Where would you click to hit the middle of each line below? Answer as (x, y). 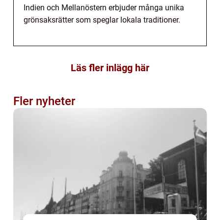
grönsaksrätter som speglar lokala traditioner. (102, 20)
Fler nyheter (44, 101)
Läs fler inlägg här (110, 68)
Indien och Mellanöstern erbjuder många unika (104, 7)
